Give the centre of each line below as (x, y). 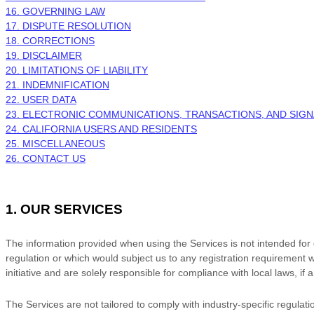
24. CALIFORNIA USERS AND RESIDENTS (101, 129)
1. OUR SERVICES (64, 209)
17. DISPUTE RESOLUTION (68, 26)
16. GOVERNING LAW (55, 11)
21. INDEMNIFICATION (57, 85)
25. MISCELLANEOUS (55, 144)
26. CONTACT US (46, 158)
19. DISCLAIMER (44, 55)
